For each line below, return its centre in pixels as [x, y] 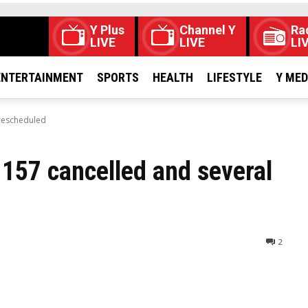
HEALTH [173, 77]
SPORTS [118, 77]
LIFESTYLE [234, 77]
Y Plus [107, 30]
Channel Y [208, 30]
